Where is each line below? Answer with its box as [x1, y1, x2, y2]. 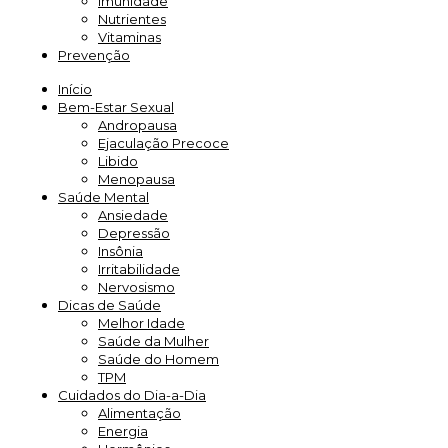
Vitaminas [98, 29, 161, 45]
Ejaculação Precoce [98, 135, 229, 151]
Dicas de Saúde [58, 297, 161, 313]
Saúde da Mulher [98, 333, 209, 349]
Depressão [98, 225, 170, 241]
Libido [98, 153, 138, 169]
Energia [98, 423, 148, 439]
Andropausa [98, 117, 177, 133]
